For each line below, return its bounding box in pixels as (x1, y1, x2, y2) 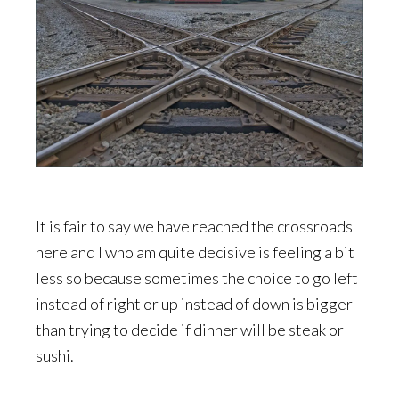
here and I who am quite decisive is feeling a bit (36, 241, 354, 262)
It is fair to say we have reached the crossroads (36, 216, 353, 236)
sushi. (36, 345, 74, 365)
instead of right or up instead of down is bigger (36, 293, 353, 313)
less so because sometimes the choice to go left (36, 267, 358, 288)
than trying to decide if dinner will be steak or (36, 319, 344, 339)
